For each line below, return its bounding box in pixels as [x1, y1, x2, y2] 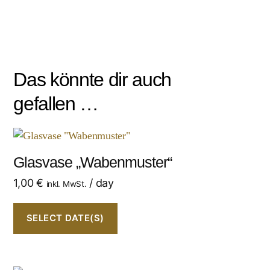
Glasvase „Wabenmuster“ [13, 153, 172, 171]
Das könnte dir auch [13, 68, 172, 90]
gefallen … [13, 92, 99, 115]
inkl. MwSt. [46, 178, 87, 189]
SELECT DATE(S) [26, 212, 104, 224]
